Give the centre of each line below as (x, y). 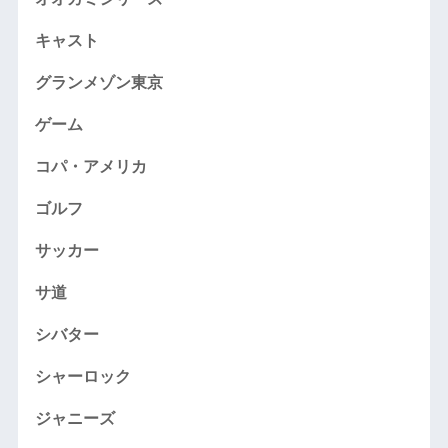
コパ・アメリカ (90, 166)
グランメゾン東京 (98, 82)
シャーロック (82, 376)
